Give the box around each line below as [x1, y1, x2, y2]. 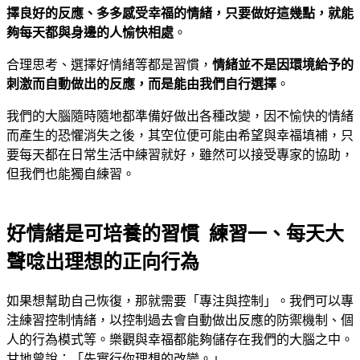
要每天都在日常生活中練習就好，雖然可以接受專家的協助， [6, 148, 354, 162]
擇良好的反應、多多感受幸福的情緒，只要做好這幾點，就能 [6, 6, 354, 21]
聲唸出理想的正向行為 [6, 252, 199, 273]
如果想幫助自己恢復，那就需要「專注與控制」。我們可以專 [6, 294, 354, 309]
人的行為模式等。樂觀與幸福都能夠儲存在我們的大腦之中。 [6, 333, 354, 347]
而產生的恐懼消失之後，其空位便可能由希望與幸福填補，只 [6, 129, 354, 143]
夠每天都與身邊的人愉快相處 [6, 26, 174, 40]
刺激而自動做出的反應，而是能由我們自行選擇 [6, 77, 276, 92]
